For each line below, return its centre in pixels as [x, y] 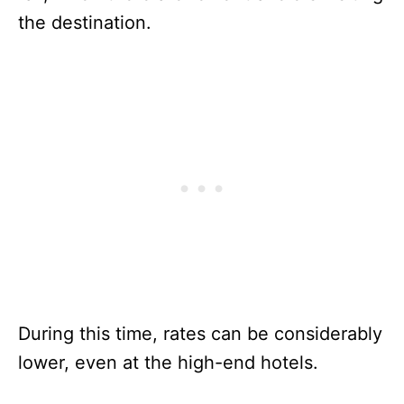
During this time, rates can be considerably [200, 334]
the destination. [93, 23]
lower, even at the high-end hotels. [171, 363]
